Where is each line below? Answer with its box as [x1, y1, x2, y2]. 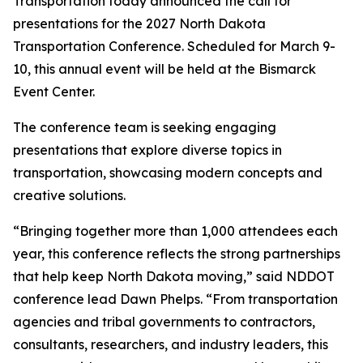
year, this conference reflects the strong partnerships [13, 246, 340, 262]
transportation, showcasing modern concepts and [13, 164, 322, 181]
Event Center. [13, 83, 95, 100]
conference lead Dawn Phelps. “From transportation [13, 291, 338, 307]
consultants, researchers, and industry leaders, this [13, 336, 328, 352]
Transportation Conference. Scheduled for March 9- [13, 38, 335, 54]
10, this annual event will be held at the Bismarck [13, 61, 316, 77]
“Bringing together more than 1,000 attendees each [13, 223, 338, 239]
